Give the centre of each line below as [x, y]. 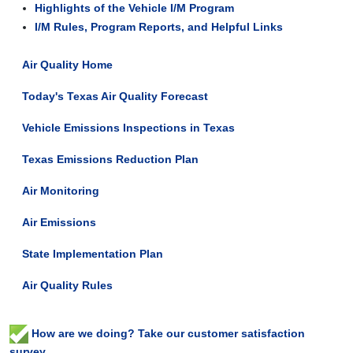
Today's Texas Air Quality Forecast [115, 96]
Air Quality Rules [67, 285]
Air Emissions [59, 222]
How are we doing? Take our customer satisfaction [167, 333]
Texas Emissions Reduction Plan [110, 159]
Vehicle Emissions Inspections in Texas [128, 128]
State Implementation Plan [93, 254]
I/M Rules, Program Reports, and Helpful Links [159, 27]
